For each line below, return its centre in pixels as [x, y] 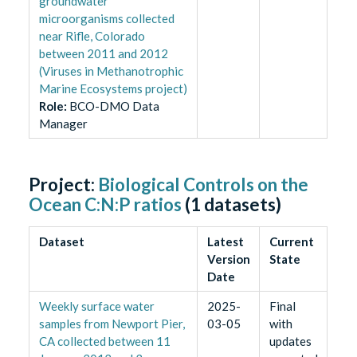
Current [291, 242]
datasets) [241, 205]
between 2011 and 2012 [103, 54]
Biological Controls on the [204, 185]
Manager [63, 124]
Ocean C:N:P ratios [106, 205]
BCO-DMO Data [114, 106]
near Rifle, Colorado [92, 36]
